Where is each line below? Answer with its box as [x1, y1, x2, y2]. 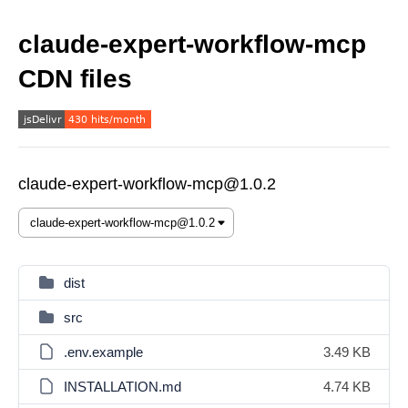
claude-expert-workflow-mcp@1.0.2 [18, 175, 276, 193]
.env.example [64, 344, 143, 360]
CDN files [18, 65, 132, 93]
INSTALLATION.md [64, 379, 181, 394]
